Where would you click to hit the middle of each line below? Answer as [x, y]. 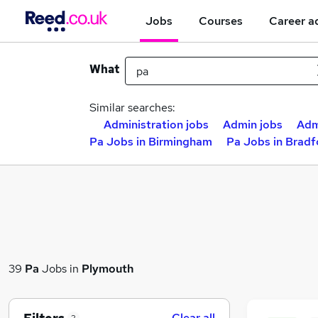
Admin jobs [253, 125]
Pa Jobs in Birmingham [151, 142]
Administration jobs [156, 125]
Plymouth [108, 268]
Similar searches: [132, 108]
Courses [221, 21]
